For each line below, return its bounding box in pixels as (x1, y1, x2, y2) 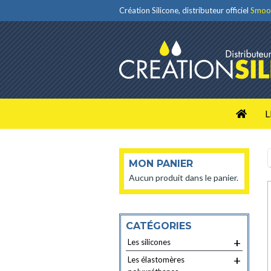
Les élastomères (128, 255, 184, 264)
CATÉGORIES (126, 220, 192, 232)
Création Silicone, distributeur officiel (119, 5, 250, 15)
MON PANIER (129, 158, 193, 169)
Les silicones (128, 237, 171, 247)
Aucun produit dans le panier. (129, 172, 238, 183)
